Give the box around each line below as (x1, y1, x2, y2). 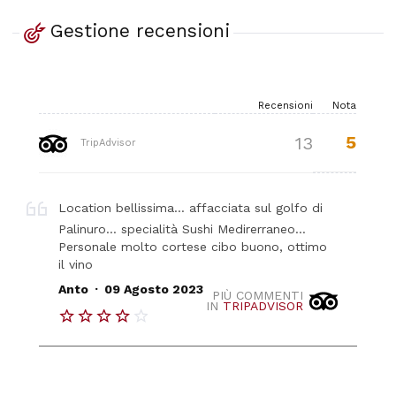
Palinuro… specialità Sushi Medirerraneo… (58, 221, 307, 236)
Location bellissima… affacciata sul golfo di (58, 200, 324, 215)
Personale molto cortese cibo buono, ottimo (58, 239, 328, 254)
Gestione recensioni (49, 19, 230, 42)
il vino (58, 256, 94, 271)
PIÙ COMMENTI (211, 287, 303, 302)
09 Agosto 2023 (103, 282, 203, 297)
